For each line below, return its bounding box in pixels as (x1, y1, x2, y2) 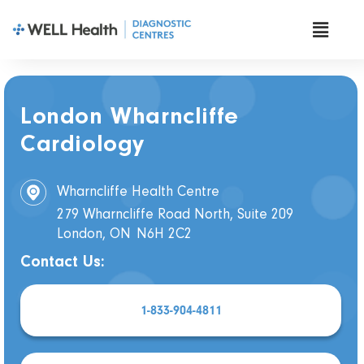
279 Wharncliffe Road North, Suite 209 (57, 208, 293, 223)
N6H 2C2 (136, 227, 192, 243)
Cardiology (20, 133, 145, 158)
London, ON (57, 227, 131, 243)
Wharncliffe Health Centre (57, 185, 219, 201)
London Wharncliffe (20, 106, 239, 131)
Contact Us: (20, 254, 105, 271)
